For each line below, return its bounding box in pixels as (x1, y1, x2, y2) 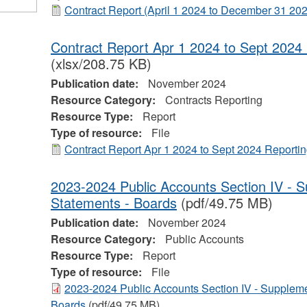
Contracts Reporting (164, 92, 262, 108)
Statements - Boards (50, 193, 177, 213)
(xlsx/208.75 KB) (50, 53, 151, 74)
